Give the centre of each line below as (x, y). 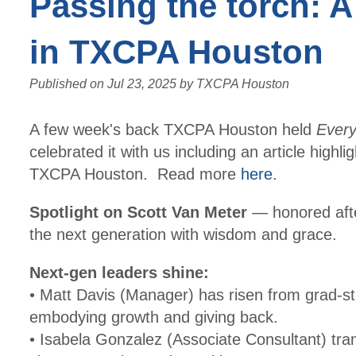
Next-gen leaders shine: (119, 273)
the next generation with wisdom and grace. (183, 234)
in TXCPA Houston (176, 52)
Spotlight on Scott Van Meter (138, 212)
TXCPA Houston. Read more (135, 174)
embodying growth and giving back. (154, 317)
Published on (68, 84)
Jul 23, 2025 (142, 84)
